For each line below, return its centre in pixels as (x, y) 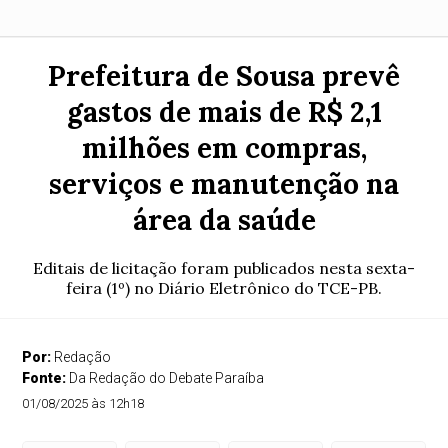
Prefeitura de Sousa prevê (224, 76)
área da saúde (224, 220)
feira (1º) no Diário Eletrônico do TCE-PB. (224, 288)
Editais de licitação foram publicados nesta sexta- (224, 268)
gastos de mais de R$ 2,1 (224, 112)
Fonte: (46, 378)
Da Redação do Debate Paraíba (167, 378)
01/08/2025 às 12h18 (83, 403)
